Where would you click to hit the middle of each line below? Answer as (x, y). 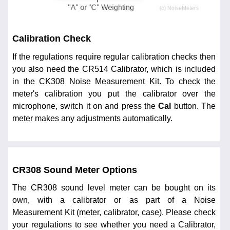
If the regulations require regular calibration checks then (114, 56)
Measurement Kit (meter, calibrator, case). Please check (114, 213)
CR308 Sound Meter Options (75, 170)
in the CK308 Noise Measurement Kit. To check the (114, 81)
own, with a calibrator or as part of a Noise (114, 200)
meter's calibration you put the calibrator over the (114, 93)
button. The (194, 106)
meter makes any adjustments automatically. (92, 118)
